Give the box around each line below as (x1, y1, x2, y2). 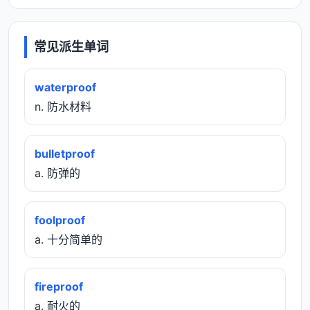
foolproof (35, 212, 85, 227)
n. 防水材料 (35, 99, 91, 113)
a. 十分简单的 (35, 232, 102, 246)
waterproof (35, 80, 96, 94)
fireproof (35, 279, 83, 293)
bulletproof (35, 146, 95, 161)
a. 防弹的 (35, 165, 80, 180)
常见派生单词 (34, 39, 109, 54)
